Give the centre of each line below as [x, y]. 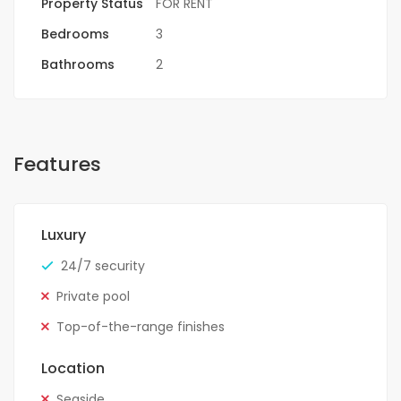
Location [73, 369]
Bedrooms [75, 34]
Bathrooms [78, 65]
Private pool [93, 297]
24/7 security [103, 266]
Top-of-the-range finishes [141, 327]
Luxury [64, 235]
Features [57, 165]
